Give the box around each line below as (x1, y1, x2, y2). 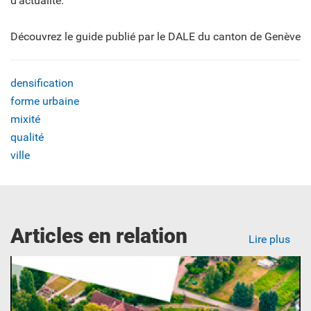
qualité (10, 131, 44, 144)
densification (10, 76, 74, 90)
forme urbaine (10, 94, 79, 108)
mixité (10, 112, 40, 126)
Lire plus (249, 233, 290, 246)
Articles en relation (10, 224, 187, 249)
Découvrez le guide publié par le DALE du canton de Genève (10, 30, 301, 44)
